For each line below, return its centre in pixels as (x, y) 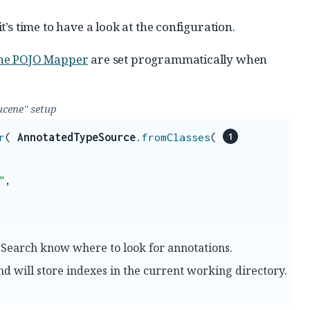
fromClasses (176, 137)
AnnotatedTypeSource (76, 137)
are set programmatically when (178, 60)
